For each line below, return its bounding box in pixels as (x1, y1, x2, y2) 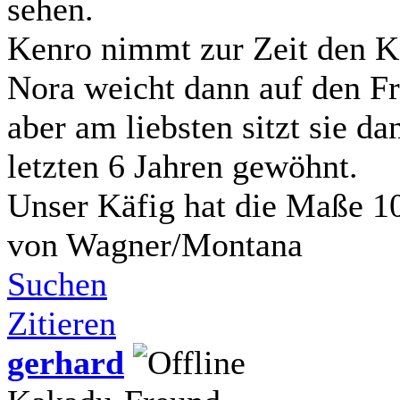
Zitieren (7, 304, 116, 342)
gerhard (7, 343, 124, 381)
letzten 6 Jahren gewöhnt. (7, 146, 358, 185)
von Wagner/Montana (7, 225, 303, 263)
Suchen (7, 264, 107, 303)
